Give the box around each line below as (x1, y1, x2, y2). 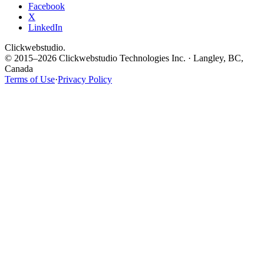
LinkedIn (28, 22, 62, 32)
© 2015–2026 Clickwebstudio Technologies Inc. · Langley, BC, (5, 52, 243, 63)
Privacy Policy (58, 74, 112, 84)
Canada (5, 63, 33, 74)
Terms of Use (5, 74, 55, 84)
